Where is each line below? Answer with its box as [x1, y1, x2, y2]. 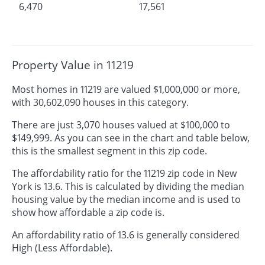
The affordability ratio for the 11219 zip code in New [12, 167, 237, 180]
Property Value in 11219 [12, 57, 134, 72]
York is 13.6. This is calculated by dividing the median [12, 180, 244, 193]
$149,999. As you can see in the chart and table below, [12, 131, 250, 145]
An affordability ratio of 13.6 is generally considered [12, 228, 240, 242]
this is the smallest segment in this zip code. [12, 144, 207, 158]
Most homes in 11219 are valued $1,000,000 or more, [12, 83, 240, 96]
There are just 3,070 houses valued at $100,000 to [12, 118, 230, 132]
